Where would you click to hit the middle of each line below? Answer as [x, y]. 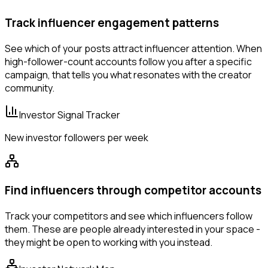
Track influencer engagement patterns [112, 23]
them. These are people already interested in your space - [133, 229]
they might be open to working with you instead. [109, 242]
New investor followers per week [77, 138]
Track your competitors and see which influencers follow [129, 216]
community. [30, 88]
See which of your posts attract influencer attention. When [133, 49]
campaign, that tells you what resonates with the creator [128, 75]
